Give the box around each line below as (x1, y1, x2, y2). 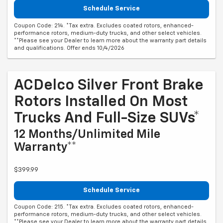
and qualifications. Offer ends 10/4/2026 (14, 45, 124, 51)
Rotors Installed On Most (14, 94, 188, 110)
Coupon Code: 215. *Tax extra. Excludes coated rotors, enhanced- (14, 204, 194, 210)
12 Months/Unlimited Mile (14, 128, 160, 140)
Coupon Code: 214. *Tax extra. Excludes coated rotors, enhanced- (14, 22, 194, 28)
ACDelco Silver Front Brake (14, 78, 204, 93)
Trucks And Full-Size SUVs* (14, 111, 200, 126)
